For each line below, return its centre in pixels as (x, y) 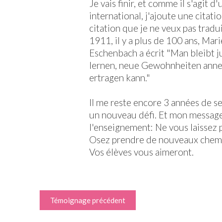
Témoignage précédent (88, 200)
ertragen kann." (120, 77)
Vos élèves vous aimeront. (141, 152)
